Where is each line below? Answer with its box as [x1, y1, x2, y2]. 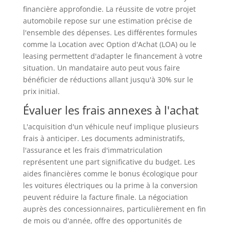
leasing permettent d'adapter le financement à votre [22, 51, 202, 61]
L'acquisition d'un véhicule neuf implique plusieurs [22, 121, 199, 131]
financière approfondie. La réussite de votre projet [22, 4, 196, 14]
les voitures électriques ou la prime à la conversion [22, 180, 198, 190]
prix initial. [22, 86, 60, 96]
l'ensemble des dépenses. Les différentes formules [22, 27, 197, 37]
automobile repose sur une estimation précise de [22, 15, 192, 26]
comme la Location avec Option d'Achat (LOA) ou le [22, 39, 196, 49]
